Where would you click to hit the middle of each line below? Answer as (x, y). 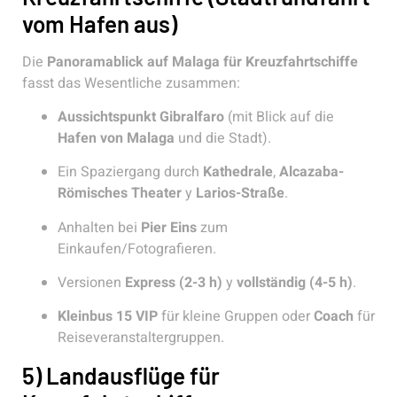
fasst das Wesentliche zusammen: (131, 83)
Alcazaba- (311, 172)
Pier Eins (169, 227)
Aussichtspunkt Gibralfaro (141, 117)
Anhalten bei (99, 227)
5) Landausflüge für (121, 375)
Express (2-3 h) (174, 283)
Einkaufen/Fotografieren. (137, 249)
